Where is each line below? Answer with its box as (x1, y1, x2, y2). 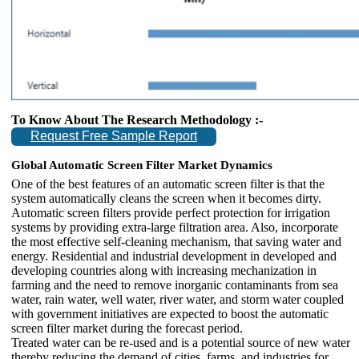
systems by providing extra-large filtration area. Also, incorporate (11, 220, 338, 234)
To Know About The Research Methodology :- (11, 112, 263, 127)
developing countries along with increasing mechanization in (11, 263, 317, 277)
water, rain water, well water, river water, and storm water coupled (11, 292, 344, 306)
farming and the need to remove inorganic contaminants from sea (11, 277, 338, 292)
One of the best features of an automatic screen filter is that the (11, 176, 325, 191)
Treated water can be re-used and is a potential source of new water (11, 335, 350, 349)
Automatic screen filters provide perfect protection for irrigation (11, 205, 330, 220)
